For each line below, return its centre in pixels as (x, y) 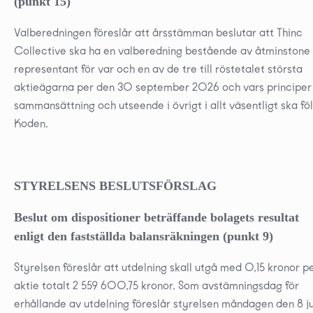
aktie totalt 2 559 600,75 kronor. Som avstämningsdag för (156, 285)
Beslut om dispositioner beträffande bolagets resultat (156, 217)
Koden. (31, 123)
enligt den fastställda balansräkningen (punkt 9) (144, 236)
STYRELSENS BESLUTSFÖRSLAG (115, 185)
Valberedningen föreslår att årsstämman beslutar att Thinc (158, 32)
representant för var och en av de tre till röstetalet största (158, 68)
